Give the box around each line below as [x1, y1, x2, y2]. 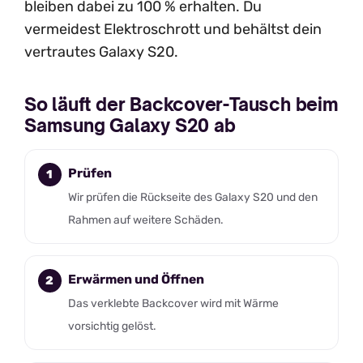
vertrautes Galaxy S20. [24, 42, 178, 61]
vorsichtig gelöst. [67, 319, 156, 333]
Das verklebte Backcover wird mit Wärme [67, 297, 279, 310]
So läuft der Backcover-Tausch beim [24, 93, 339, 115]
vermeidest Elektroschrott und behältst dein [24, 19, 322, 38]
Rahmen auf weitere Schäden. [67, 212, 224, 226]
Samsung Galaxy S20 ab [24, 114, 236, 136]
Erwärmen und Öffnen [67, 271, 204, 288]
